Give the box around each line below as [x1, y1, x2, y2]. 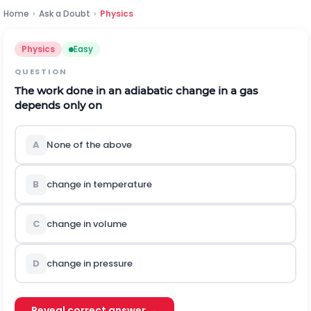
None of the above [46, 138, 132, 151]
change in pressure [46, 257, 133, 270]
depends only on [15, 99, 102, 112]
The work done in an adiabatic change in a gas [15, 84, 258, 97]
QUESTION [15, 66, 67, 77]
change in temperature [46, 178, 152, 191]
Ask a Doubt [39, 8, 90, 19]
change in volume [46, 217, 127, 230]
